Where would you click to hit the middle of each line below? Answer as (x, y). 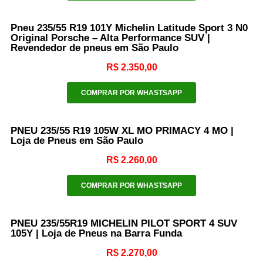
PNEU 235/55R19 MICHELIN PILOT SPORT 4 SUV (124, 223)
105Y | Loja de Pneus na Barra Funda (96, 233)
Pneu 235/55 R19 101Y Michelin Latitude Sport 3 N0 (129, 28)
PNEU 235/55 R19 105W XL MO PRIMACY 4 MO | (122, 130)
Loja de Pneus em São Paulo (77, 140)
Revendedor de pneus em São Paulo (95, 48)
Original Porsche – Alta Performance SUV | (110, 38)
